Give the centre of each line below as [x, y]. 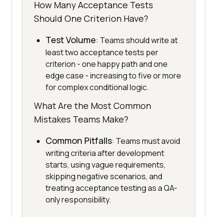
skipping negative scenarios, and [104, 177]
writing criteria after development [105, 153]
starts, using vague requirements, [106, 165]
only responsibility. [78, 200]
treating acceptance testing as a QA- [111, 188]
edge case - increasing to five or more [113, 76]
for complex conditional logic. [97, 87]
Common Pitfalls [79, 141]
